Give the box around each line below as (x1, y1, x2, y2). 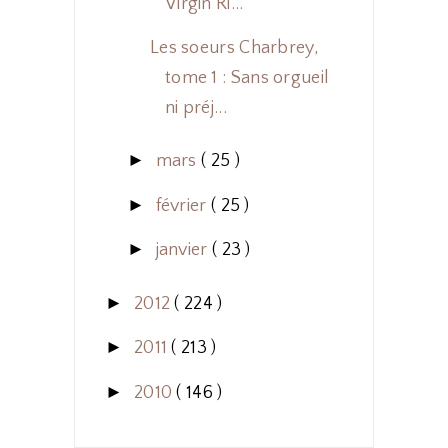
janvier (155, 240, 212, 261)
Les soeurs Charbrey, (149, 37, 319, 58)
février (155, 195, 211, 216)
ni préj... (164, 97, 227, 118)
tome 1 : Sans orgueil (164, 67, 330, 88)
